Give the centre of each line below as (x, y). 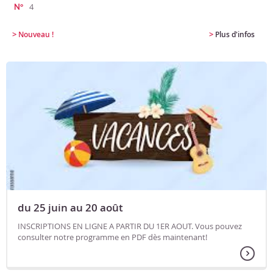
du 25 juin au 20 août (70, 208)
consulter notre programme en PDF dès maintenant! (112, 237)
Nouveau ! (36, 34)
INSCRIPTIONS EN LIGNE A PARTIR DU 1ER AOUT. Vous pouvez (130, 226)
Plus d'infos (235, 34)
